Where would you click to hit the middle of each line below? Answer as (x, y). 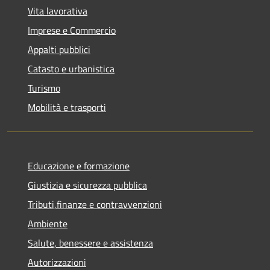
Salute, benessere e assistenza (90, 243)
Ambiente (48, 223)
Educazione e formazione (79, 165)
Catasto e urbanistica (71, 68)
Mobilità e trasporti (67, 107)
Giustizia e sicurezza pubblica (87, 185)
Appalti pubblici (59, 49)
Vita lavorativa (58, 11)
